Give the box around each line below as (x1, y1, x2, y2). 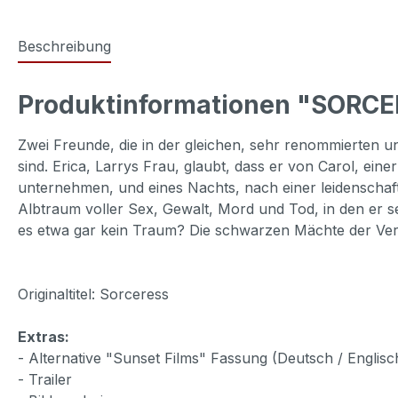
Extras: (18, 327, 69, 346)
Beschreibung (18, 36, 111, 55)
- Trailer (18, 370, 72, 388)
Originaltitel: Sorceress (18, 284, 169, 303)
